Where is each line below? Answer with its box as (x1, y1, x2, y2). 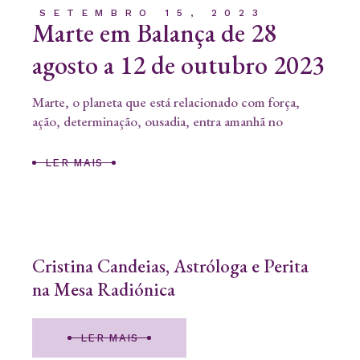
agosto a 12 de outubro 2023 (32, 48, 325, 83)
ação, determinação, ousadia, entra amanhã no (32, 112, 283, 131)
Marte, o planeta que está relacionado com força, (32, 93, 300, 112)
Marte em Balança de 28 (32, 16, 276, 51)
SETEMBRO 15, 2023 (39, 7, 266, 19)
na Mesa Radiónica (32, 276, 175, 301)
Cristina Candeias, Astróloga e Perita (32, 253, 309, 278)
